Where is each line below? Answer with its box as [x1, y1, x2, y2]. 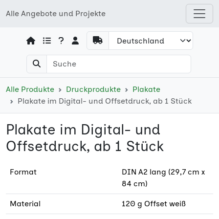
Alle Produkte [6, 85, 54, 94]
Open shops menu [147, 14, 215, 23]
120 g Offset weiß [122, 199, 186, 208]
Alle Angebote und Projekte [6, 9, 106, 18]
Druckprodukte [66, 85, 121, 94]
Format [10, 167, 37, 176]
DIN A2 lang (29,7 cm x [122, 167, 205, 176]
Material [10, 199, 41, 208]
